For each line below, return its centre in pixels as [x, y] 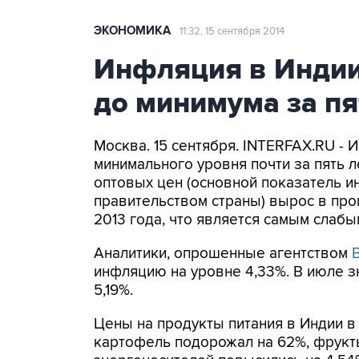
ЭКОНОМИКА [132, 31]
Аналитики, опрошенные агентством [223, 254]
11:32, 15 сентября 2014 [232, 31]
